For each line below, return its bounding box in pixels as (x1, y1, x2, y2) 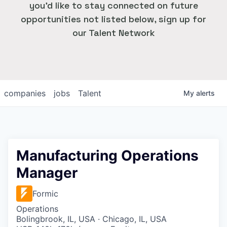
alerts (196, 89, 215, 97)
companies (4, 88, 46, 98)
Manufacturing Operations (16, 147, 199, 164)
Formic (32, 188, 58, 199)
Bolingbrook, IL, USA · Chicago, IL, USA (16, 214, 167, 224)
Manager (16, 164, 78, 181)
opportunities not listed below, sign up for (21, 13, 206, 25)
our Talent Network (72, 27, 155, 39)
